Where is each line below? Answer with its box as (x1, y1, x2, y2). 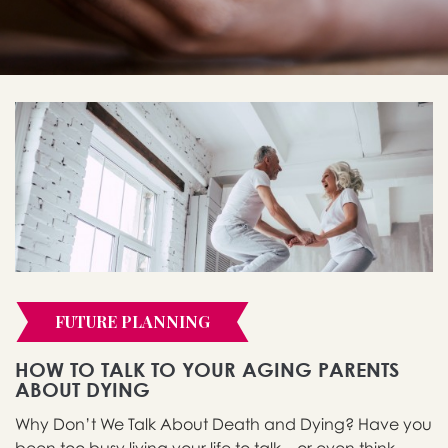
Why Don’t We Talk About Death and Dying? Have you (15, 414, 432, 435)
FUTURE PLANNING (55, 311, 210, 333)
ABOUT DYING (15, 378, 150, 402)
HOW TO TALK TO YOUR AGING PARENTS (15, 358, 399, 382)
